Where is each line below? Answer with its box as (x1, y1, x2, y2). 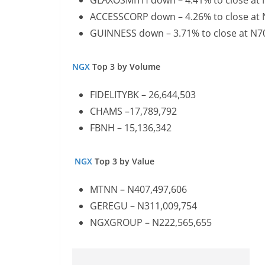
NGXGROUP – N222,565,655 (90, 216, 214, 229)
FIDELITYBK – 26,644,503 (90, 88, 198, 101)
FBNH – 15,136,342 (90, 121, 174, 134)
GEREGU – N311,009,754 (90, 199, 199, 212)
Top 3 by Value (95, 156, 156, 167)
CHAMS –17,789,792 (90, 105, 179, 118)
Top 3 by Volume (92, 61, 160, 72)
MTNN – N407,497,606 (90, 183, 189, 196)
